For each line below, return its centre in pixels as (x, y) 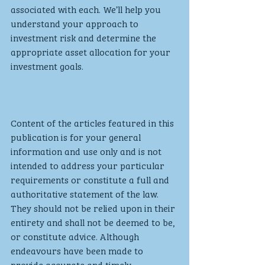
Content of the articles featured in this (93, 122)
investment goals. (48, 65)
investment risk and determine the (85, 37)
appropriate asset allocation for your (92, 51)
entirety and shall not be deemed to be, (94, 222)
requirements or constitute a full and (91, 179)
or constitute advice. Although (76, 236)
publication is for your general (77, 136)
